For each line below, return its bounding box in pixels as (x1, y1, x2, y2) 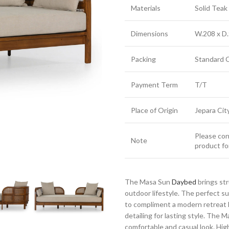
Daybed (172, 177, 196, 186)
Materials (131, 4, 161, 12)
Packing (131, 55, 156, 63)
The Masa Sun (125, 177, 172, 186)
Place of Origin (131, 106, 178, 114)
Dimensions (131, 29, 168, 38)
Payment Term (131, 80, 178, 89)
